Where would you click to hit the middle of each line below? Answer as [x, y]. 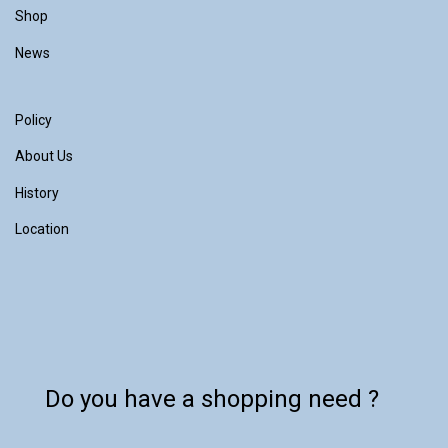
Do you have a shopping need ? [212, 399]
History [37, 192]
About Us [44, 156]
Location [42, 229]
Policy [33, 119]
